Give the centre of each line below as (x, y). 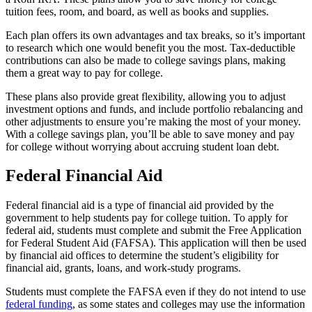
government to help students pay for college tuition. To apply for (147, 218)
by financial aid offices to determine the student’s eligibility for (142, 256)
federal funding (39, 304)
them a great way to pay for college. (84, 72)
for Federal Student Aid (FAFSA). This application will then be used (156, 243)
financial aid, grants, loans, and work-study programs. (123, 268)
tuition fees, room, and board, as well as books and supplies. (137, 11)
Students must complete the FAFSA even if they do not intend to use (156, 292)
